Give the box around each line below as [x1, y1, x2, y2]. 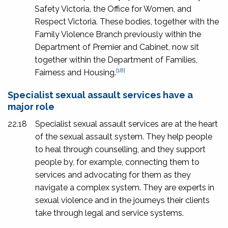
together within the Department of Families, [35, 54, 197, 65]
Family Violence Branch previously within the [35, 29, 201, 39]
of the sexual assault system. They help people [35, 131, 212, 141]
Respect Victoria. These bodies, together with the [35, 16, 219, 26]
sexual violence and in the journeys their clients [35, 195, 210, 205]
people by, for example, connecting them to [35, 157, 199, 167]
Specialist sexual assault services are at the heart [35, 119, 218, 129]
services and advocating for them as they [35, 169, 191, 180]
